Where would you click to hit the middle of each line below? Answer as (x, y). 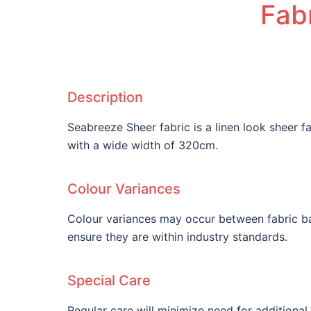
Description (105, 97)
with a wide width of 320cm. (144, 145)
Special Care (109, 280)
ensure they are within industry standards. (179, 236)
